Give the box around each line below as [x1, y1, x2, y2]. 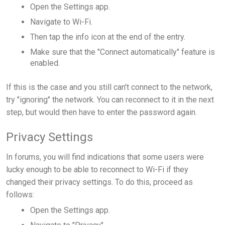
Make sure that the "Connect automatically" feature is [30, 47, 215, 57]
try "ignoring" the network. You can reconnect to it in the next [6, 94, 214, 104]
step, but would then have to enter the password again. [6, 107, 197, 117]
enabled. [30, 58, 60, 68]
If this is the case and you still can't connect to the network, [6, 82, 212, 92]
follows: [6, 190, 34, 200]
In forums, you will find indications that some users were [6, 152, 204, 162]
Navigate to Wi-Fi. [30, 17, 92, 27]
